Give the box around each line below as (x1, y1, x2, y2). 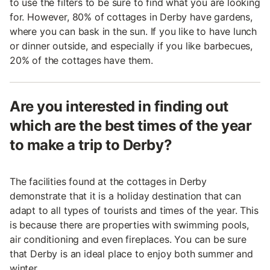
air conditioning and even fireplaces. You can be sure (10, 233, 246, 246)
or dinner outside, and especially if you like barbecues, (10, 40, 253, 52)
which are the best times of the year (10, 117, 252, 135)
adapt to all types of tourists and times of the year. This (10, 204, 259, 217)
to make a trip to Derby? (10, 136, 172, 154)
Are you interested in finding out (10, 98, 228, 116)
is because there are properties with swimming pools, (10, 219, 249, 231)
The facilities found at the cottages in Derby (10, 175, 207, 188)
